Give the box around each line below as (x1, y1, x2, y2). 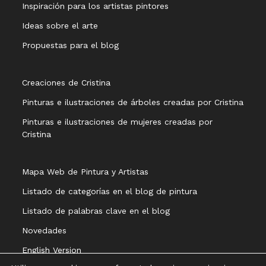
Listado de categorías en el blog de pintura (22, 186, 198, 196)
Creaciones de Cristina (22, 78, 111, 87)
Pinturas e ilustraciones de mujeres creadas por (22, 117, 213, 126)
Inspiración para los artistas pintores (22, 1, 169, 11)
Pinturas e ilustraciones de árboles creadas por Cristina (22, 97, 244, 107)
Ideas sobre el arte (22, 21, 99, 30)
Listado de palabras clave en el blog (22, 206, 170, 216)
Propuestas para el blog (22, 40, 119, 50)
